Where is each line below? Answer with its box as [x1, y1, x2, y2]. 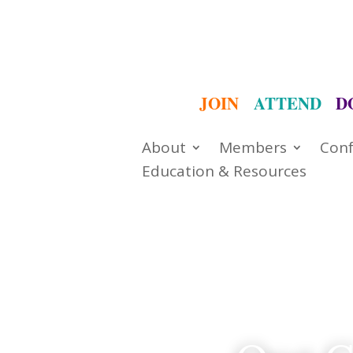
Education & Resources [141, 160, 307, 181]
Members [218, 136, 287, 158]
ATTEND [254, 91, 322, 115]
